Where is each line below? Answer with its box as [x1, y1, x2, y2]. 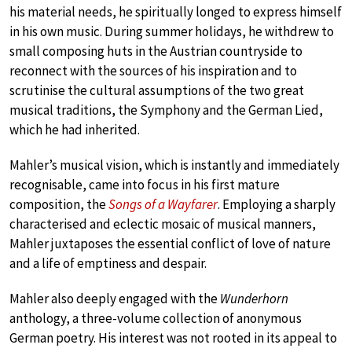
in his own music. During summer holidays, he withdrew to [9, 22, 334, 40]
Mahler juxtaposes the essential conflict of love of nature [9, 234, 331, 252]
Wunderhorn [220, 289, 288, 307]
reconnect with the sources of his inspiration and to [9, 61, 297, 79]
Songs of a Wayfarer [108, 195, 218, 213]
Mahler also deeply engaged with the [9, 289, 220, 307]
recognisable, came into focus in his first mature [9, 175, 280, 193]
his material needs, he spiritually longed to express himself [9, 2, 342, 20]
